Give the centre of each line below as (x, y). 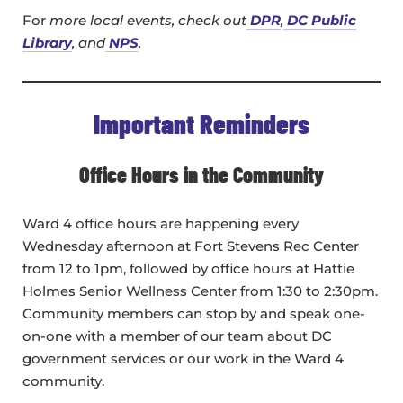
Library (47, 43)
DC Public (320, 21)
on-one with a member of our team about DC (177, 336)
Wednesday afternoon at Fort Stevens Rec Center (191, 246)
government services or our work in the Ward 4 (183, 359)
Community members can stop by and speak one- (194, 314)
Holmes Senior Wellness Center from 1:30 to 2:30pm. (200, 291)
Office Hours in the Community (201, 175)
